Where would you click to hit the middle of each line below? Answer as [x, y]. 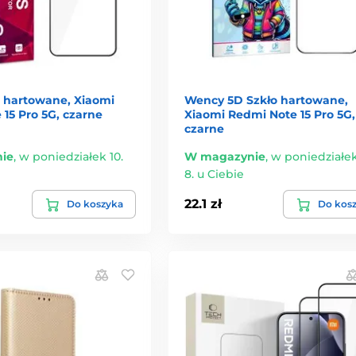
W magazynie [224, 156]
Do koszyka [95, 203]
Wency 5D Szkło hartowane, [266, 100]
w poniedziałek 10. [71, 156]
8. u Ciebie [214, 174]
